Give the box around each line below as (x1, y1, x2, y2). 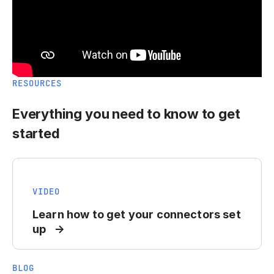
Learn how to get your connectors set (32, 208, 241, 221)
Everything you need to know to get (12, 106, 240, 122)
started (12, 125, 60, 142)
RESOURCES (12, 78, 62, 89)
